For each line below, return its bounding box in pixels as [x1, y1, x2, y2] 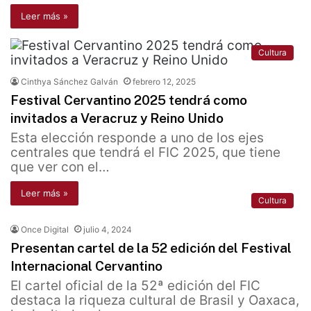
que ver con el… [10, 159, 110, 176]
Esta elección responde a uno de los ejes [10, 130, 264, 146]
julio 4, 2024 [83, 224, 132, 235]
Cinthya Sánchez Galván [21, 76, 118, 87]
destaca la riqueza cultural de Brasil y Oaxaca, [10, 292, 299, 309]
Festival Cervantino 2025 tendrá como [10, 92, 247, 108]
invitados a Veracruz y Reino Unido [10, 110, 224, 126]
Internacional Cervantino [10, 258, 162, 274]
